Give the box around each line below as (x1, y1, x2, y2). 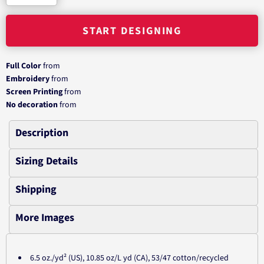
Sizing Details (15, 154, 78, 169)
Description (15, 126, 68, 140)
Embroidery (6, 73, 49, 85)
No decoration (6, 99, 58, 111)
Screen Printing (6, 86, 62, 98)
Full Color (6, 60, 41, 72)
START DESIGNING (82, 24, 181, 39)
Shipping (15, 182, 57, 197)
